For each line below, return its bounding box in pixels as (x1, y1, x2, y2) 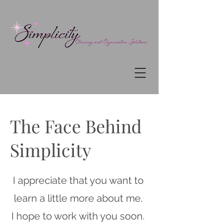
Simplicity (10, 138, 91, 162)
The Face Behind (10, 114, 142, 138)
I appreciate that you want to (12, 174, 144, 186)
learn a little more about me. (13, 192, 143, 204)
